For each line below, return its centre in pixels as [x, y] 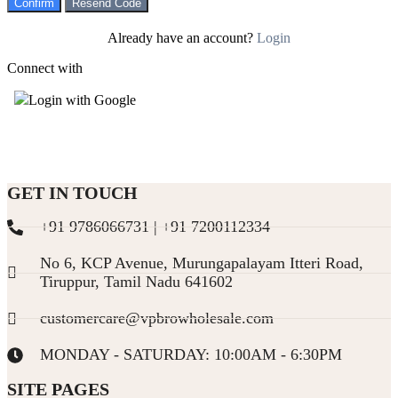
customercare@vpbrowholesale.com [156, 318]
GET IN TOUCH [72, 192]
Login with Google [82, 100]
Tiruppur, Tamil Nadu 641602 [136, 282]
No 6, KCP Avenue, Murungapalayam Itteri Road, [201, 263]
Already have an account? [182, 38]
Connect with [45, 68]
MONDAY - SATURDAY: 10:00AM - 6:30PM [191, 355]
